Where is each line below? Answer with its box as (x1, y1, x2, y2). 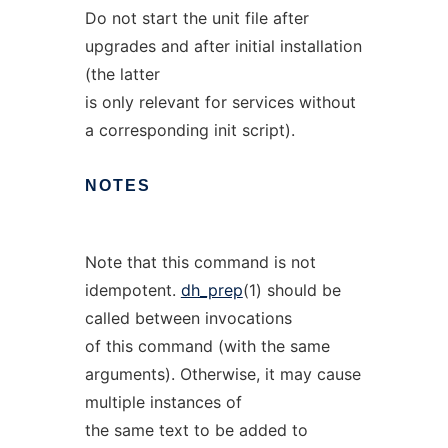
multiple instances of (84, 392, 242, 412)
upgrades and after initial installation (84, 36, 362, 56)
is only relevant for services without (84, 92, 356, 112)
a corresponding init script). (84, 120, 295, 140)
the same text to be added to (84, 420, 308, 440)
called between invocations (84, 308, 292, 328)
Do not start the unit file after (84, 8, 309, 28)
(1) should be (242, 280, 341, 300)
